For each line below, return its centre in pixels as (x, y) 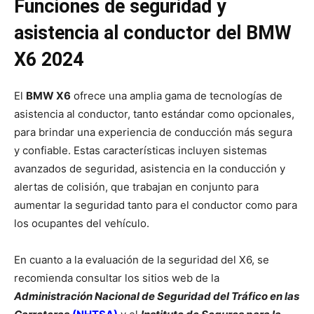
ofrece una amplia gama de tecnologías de (177, 96)
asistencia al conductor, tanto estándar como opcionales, (154, 114)
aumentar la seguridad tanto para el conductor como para (156, 205)
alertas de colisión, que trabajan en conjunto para (136, 187)
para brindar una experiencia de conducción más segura (153, 132)
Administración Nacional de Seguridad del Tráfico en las (157, 296)
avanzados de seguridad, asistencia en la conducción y (150, 169)
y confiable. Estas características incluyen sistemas (141, 151)
